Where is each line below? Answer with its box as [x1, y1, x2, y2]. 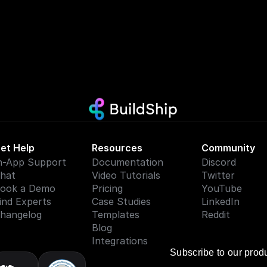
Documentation [91, 156, 163, 168]
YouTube [201, 182, 243, 194]
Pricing [91, 182, 123, 194]
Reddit [201, 209, 231, 221]
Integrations [91, 235, 148, 247]
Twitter [201, 169, 235, 181]
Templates [91, 209, 139, 221]
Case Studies [91, 195, 151, 207]
